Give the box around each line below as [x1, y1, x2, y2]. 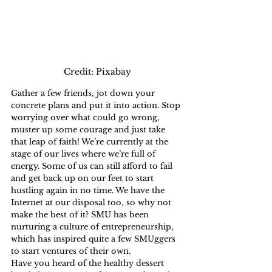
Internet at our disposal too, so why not [11, 197, 174, 208]
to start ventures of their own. [11, 246, 133, 257]
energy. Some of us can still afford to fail [11, 161, 175, 172]
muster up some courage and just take [11, 124, 168, 135]
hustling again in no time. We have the [11, 185, 167, 196]
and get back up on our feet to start [11, 173, 156, 184]
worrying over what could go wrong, [11, 112, 162, 123]
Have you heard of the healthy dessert [11, 258, 166, 269]
